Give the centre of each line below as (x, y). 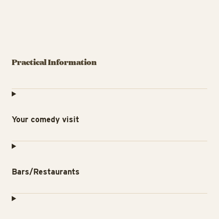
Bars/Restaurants (46, 172)
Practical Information (54, 62)
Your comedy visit (45, 120)
